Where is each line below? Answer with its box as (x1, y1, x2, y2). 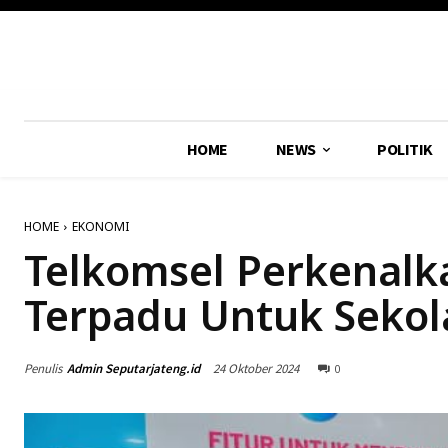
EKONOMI (72, 218, 129, 235)
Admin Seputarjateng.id (67, 359, 200, 377)
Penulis (24, 359, 62, 377)
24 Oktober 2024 (213, 359, 299, 377)
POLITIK (377, 139, 433, 159)
